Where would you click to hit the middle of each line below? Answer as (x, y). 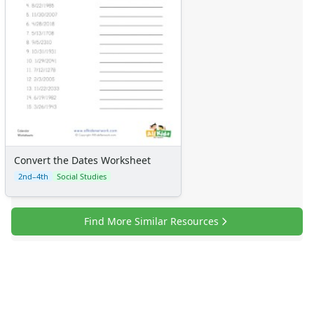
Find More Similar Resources (151, 221)
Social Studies (82, 176)
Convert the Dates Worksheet (82, 160)
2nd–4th (33, 176)
